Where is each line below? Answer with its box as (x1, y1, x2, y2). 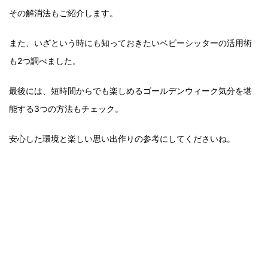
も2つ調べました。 (9, 56, 81, 66)
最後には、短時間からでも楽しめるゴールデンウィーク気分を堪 (9, 86, 252, 96)
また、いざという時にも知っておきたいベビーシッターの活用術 (9, 38, 252, 48)
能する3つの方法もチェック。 (9, 103, 123, 114)
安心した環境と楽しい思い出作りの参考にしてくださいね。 (9, 133, 235, 144)
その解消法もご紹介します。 (9, 8, 118, 18)
